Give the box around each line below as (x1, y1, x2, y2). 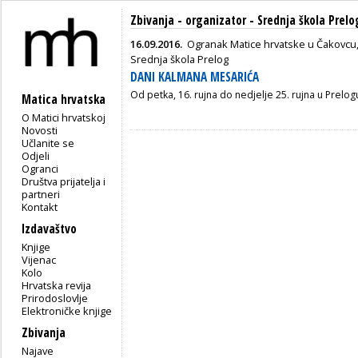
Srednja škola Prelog (130, 52, 229, 66)
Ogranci (22, 161, 59, 176)
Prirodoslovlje (22, 290, 89, 305)
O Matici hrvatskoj (22, 109, 106, 125)
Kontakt (22, 199, 58, 214)
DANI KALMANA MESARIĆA (130, 69, 259, 86)
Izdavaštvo (22, 220, 77, 237)
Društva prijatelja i (22, 173, 106, 189)
